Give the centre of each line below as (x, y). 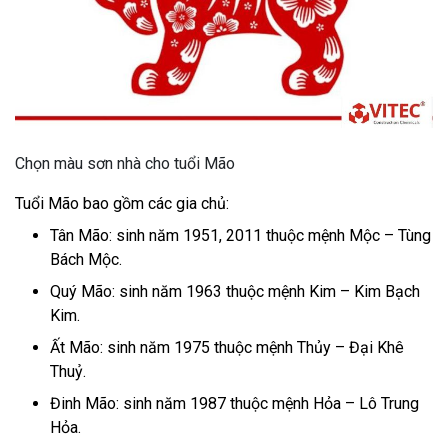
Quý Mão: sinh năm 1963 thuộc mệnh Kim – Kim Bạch (235, 291)
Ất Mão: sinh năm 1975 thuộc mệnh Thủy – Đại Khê (227, 347)
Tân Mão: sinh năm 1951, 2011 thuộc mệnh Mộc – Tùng (240, 235)
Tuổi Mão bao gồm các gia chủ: (122, 203)
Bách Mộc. (86, 259)
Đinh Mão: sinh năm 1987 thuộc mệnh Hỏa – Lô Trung (234, 403)
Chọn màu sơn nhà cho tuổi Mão (125, 163)
